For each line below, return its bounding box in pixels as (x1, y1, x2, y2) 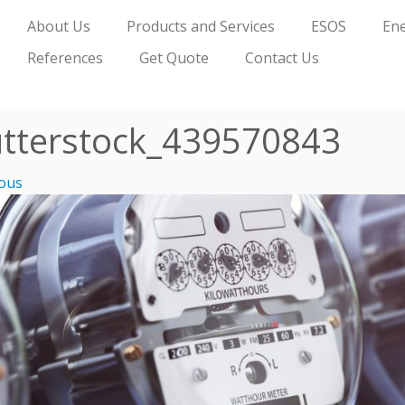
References (26, 48, 103, 68)
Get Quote (138, 48, 209, 68)
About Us (26, 16, 90, 36)
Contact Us (244, 48, 319, 68)
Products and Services (126, 16, 275, 36)
